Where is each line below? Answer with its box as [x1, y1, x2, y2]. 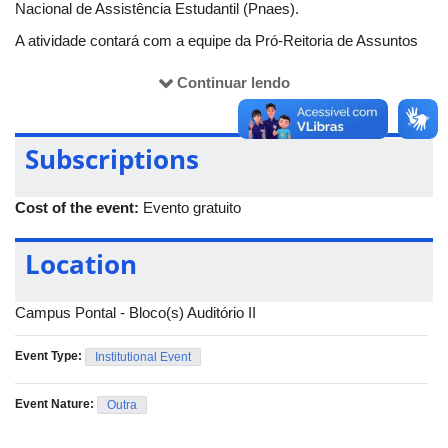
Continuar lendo [177, 73, 290, 91]
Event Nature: [15, 396, 97, 411]
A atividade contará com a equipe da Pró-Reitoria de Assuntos [15, 31, 418, 49]
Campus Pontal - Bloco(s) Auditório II [15, 303, 256, 321]
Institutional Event [95, 349, 191, 364]
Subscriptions [25, 140, 199, 177]
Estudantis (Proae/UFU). [15, 52, 176, 70]
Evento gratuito [143, 198, 241, 216]
